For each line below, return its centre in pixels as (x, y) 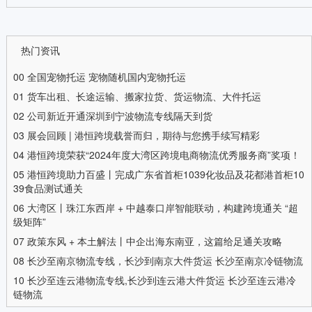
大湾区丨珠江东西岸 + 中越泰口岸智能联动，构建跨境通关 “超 (162, 208)
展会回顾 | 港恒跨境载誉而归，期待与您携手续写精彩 (143, 135)
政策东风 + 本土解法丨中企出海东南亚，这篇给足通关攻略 (154, 241)
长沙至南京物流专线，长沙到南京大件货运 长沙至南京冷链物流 (165, 261)
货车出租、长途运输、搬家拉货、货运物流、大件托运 (144, 96)
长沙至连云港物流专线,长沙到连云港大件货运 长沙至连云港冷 (161, 280)
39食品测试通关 (48, 188)
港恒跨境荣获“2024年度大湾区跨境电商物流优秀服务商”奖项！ (163, 155)
